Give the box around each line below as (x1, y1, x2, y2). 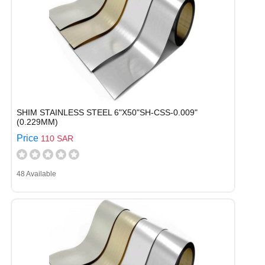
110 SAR (41, 134, 73, 143)
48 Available (17, 170, 56, 178)
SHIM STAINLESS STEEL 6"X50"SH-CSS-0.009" (17, 108, 198, 117)
